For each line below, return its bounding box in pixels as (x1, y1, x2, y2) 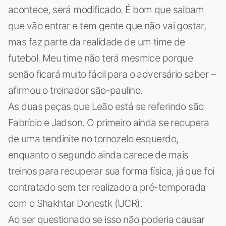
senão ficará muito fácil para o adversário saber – (8, 68, 215, 80)
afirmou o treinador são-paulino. (8, 84, 143, 96)
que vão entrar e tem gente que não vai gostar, (8, 19, 206, 32)
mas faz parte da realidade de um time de (8, 35, 185, 48)
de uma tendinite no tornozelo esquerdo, (8, 132, 179, 145)
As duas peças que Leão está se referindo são (8, 100, 204, 112)
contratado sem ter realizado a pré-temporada (8, 181, 206, 193)
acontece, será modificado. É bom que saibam (8, 3, 204, 16)
